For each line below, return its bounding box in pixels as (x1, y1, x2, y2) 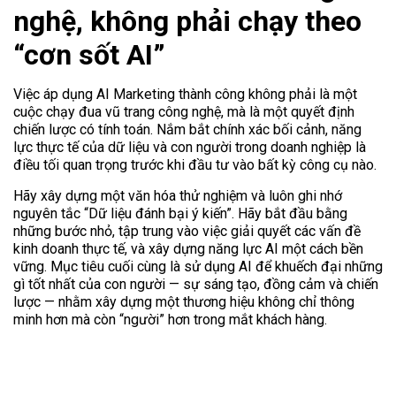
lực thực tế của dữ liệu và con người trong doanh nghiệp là (13, 139, 366, 156)
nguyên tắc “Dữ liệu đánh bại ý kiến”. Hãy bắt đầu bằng (13, 204, 347, 222)
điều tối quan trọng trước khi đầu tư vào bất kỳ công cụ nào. (13, 156, 377, 174)
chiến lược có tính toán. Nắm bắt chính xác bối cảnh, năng (13, 121, 362, 139)
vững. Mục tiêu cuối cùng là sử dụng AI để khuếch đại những (13, 257, 383, 275)
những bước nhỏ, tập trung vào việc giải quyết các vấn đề (13, 222, 361, 240)
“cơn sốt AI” (13, 38, 165, 72)
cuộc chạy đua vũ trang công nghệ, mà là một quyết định (13, 103, 354, 121)
